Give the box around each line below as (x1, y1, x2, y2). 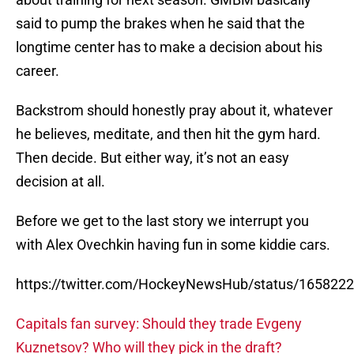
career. (16, 62, 59, 80)
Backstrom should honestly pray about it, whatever (16, 102, 333, 119)
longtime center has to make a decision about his (16, 39, 322, 56)
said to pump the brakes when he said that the (16, 15, 305, 32)
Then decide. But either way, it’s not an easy (16, 149, 289, 167)
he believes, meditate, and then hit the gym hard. (16, 126, 321, 143)
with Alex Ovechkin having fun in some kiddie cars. (16, 236, 330, 254)
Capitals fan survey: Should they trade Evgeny (16, 315, 302, 333)
